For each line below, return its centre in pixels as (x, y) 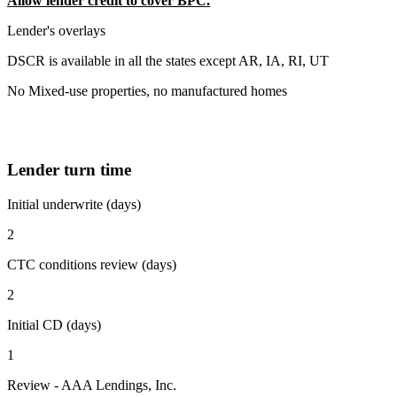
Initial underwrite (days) (74, 204)
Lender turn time (69, 170)
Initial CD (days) (54, 324)
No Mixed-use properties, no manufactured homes (147, 91)
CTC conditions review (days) (92, 264)
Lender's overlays (56, 31)
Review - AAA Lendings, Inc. (92, 385)
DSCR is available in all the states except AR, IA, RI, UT (168, 61)
